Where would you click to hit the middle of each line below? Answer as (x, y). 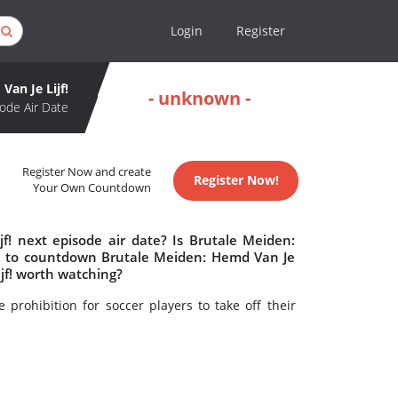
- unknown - (199, 98)
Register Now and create (87, 172)
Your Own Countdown (92, 188)
